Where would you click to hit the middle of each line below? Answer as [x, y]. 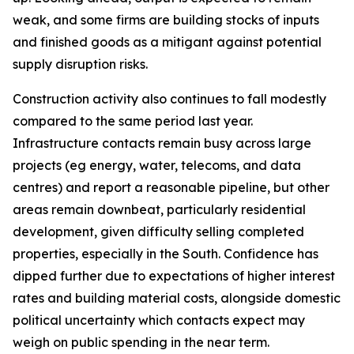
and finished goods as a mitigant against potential [167, 42]
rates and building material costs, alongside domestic [177, 298]
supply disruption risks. [80, 64]
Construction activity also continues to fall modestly [169, 99]
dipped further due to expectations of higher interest [174, 276]
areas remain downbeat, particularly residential [159, 209]
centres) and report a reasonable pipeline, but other [171, 187]
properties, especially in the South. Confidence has [166, 254]
